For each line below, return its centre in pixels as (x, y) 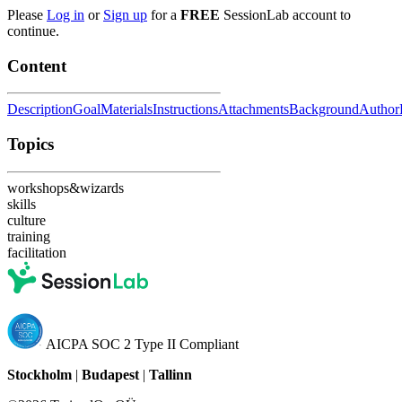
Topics (31, 144)
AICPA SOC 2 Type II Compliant (141, 344)
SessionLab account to (285, 15)
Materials (127, 109)
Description (40, 109)
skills (22, 204)
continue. (33, 31)
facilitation (37, 252)
